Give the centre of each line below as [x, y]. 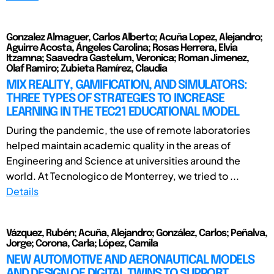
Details [22, 191]
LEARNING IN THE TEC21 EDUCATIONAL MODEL [123, 112]
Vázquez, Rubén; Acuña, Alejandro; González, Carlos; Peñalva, [137, 233]
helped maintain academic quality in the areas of [118, 145]
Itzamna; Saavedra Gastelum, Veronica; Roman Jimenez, [128, 58]
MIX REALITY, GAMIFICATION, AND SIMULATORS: [127, 85]
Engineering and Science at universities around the [123, 160]
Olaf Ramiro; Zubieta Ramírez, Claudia [87, 68]
